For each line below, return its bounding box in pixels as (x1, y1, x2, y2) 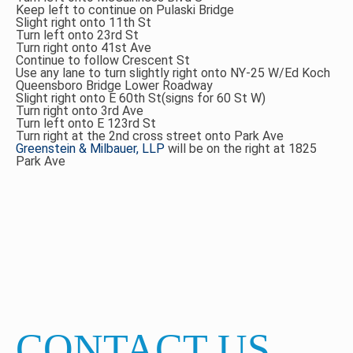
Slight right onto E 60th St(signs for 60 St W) (16, 91, 266, 106)
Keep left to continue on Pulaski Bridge (16, 2, 234, 17)
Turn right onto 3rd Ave (16, 103, 143, 118)
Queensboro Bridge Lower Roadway (16, 78, 213, 93)
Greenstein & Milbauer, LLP (16, 141, 165, 156)
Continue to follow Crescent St (16, 53, 190, 68)
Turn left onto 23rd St (16, 28, 139, 43)
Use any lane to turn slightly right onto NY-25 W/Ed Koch (16, 65, 330, 80)
